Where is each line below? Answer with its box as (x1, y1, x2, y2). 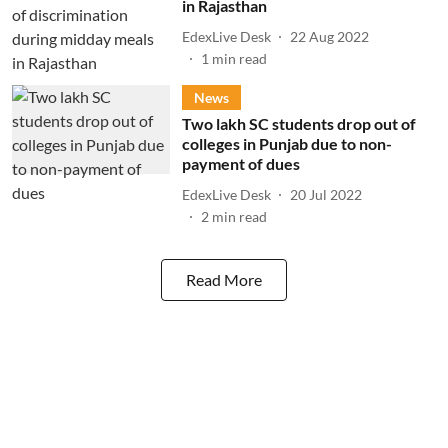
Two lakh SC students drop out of (181, 114, 416, 133)
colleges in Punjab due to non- (181, 134, 392, 153)
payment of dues (181, 154, 300, 173)
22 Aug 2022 (289, 27, 369, 45)
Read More (186, 270, 262, 289)
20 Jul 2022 (289, 185, 362, 203)
